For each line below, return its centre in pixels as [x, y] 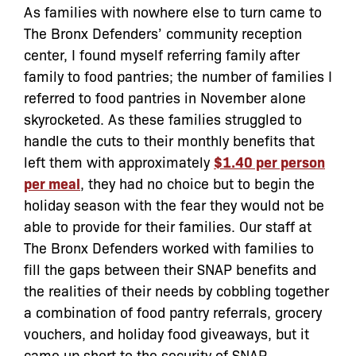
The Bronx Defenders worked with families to [169, 247]
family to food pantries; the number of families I [178, 75]
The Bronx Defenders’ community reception [163, 32]
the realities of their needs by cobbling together [176, 290]
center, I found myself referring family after [162, 54]
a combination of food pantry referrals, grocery [173, 311]
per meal [52, 183]
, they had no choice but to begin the [197, 182]
